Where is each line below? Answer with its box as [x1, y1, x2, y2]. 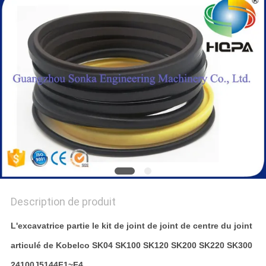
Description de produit [10, 195, 116, 208]
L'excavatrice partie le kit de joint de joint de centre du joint [10, 221, 252, 231]
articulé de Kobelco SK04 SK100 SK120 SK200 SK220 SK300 [10, 240, 252, 251]
